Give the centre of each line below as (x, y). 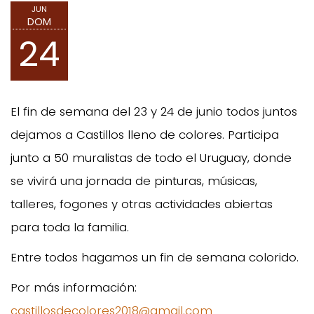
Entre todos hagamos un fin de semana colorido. (155, 257)
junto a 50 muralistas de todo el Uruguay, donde (151, 157)
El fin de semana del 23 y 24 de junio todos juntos (154, 111)
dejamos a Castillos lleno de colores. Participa (145, 134)
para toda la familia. (70, 227)
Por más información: (74, 287)
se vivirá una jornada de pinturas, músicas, (134, 180)
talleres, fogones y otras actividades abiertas (142, 204)
